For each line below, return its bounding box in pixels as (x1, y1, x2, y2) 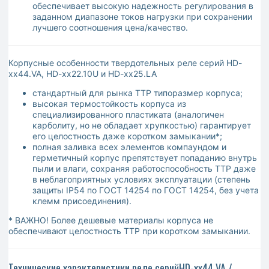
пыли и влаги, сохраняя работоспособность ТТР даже (32, 163, 256, 174)
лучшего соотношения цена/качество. (32, 22, 188, 33)
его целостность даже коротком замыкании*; (32, 131, 222, 142)
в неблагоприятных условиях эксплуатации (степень (32, 174, 250, 185)
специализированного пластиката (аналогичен (32, 109, 224, 120)
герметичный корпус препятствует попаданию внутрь (32, 153, 257, 163)
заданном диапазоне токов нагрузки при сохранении (32, 11, 252, 22)
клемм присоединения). (32, 196, 131, 207)
